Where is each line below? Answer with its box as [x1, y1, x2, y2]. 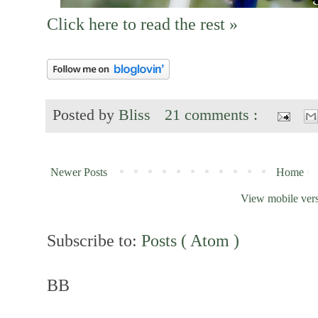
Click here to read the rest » [47, 14, 238, 34]
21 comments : [165, 106, 263, 124]
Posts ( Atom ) [141, 231, 239, 251]
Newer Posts [50, 166, 107, 179]
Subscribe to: [47, 231, 141, 251]
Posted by [53, 106, 119, 124]
